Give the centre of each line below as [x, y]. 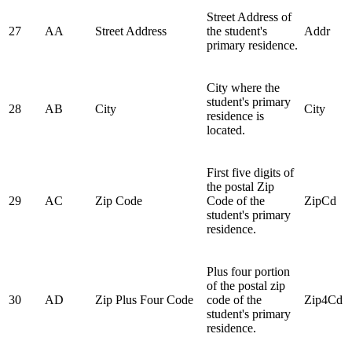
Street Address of [249, 16]
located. [226, 130]
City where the [243, 87]
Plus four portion [248, 271]
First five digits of [250, 172]
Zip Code [119, 200]
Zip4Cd [323, 299]
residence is [235, 115]
